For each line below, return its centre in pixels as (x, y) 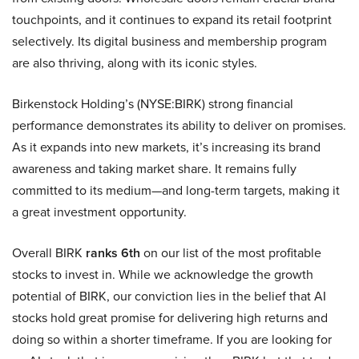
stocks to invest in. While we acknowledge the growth (163, 275)
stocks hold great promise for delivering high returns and (170, 318)
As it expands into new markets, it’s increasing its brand (166, 147)
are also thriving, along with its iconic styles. (135, 63)
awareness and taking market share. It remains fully (154, 169)
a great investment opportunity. (99, 212)
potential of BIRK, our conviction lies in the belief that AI (169, 296)
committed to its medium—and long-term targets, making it (176, 191)
